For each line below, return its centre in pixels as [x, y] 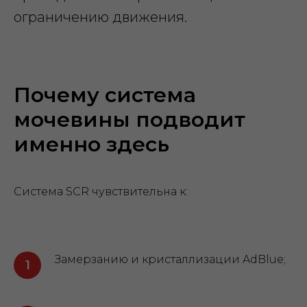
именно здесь [91, 144]
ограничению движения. [100, 17]
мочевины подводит [130, 120]
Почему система [105, 95]
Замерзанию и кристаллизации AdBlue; [170, 259]
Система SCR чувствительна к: [101, 192]
